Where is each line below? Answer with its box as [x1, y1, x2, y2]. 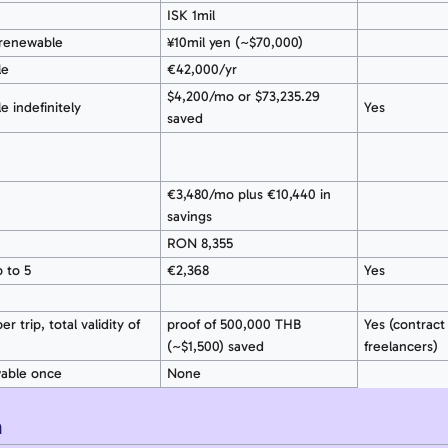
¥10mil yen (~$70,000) [166, 34, 303, 52]
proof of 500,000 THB [166, 316, 301, 334]
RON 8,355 [166, 235, 233, 253]
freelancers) [363, 338, 438, 356]
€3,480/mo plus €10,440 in [166, 186, 331, 204]
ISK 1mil [166, 7, 215, 25]
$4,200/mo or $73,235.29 [166, 88, 319, 106]
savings [166, 208, 212, 226]
